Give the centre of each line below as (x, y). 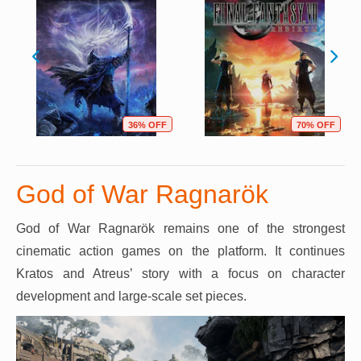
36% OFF (147, 124)
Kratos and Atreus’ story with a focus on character (180, 273)
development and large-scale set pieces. (131, 296)
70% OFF (316, 124)
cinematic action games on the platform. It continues (180, 251)
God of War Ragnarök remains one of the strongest (180, 228)
